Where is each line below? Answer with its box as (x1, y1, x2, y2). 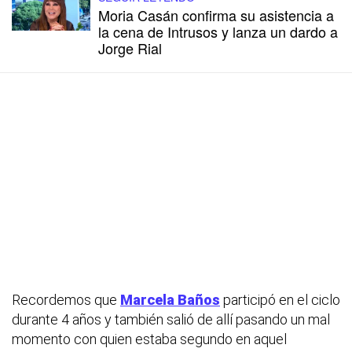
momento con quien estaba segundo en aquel (12, 331, 287, 347)
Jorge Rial (98, 37, 162, 58)
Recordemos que (12, 291, 120, 308)
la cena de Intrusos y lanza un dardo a (98, 20, 338, 42)
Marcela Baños (120, 291, 220, 308)
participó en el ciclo (220, 291, 340, 308)
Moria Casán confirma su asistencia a (98, 4, 334, 25)
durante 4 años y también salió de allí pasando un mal (12, 311, 330, 328)
